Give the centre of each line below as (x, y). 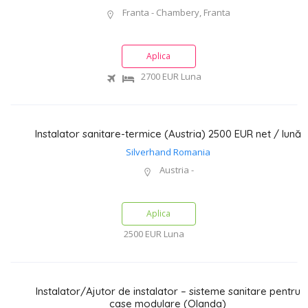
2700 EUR (158, 76)
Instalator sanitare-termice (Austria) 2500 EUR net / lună (168, 134)
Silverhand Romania (168, 152)
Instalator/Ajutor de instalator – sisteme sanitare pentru (168, 291)
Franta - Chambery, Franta (175, 12)
